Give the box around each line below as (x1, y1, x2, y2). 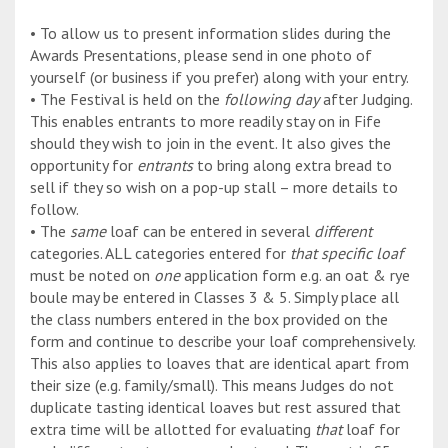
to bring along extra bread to (193, 155, 392, 176)
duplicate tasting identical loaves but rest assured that (30, 397, 401, 418)
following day (224, 89, 319, 110)
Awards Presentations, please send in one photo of (30, 45, 372, 66)
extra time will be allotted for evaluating (30, 419, 315, 440)
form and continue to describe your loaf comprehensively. (30, 331, 415, 352)
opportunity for (30, 155, 137, 176)
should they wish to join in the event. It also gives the (30, 133, 391, 154)
